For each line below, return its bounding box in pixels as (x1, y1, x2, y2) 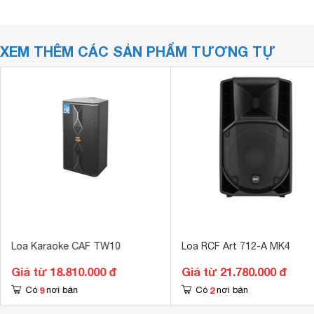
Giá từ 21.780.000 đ (181, 265, 287, 278)
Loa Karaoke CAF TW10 (11, 240, 121, 252)
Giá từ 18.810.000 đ (11, 265, 116, 278)
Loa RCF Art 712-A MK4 (181, 240, 290, 252)
